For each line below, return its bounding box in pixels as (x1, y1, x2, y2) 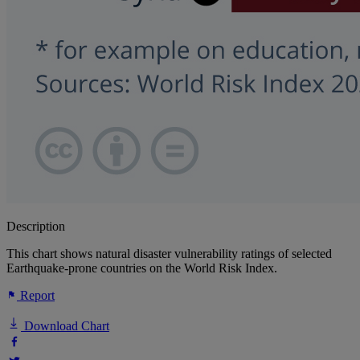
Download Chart (21, 319, 109, 333)
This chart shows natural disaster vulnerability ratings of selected (6, 247, 332, 261)
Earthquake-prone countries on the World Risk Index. (6, 261, 277, 276)
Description (6, 219, 65, 234)
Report (17, 288, 55, 303)
